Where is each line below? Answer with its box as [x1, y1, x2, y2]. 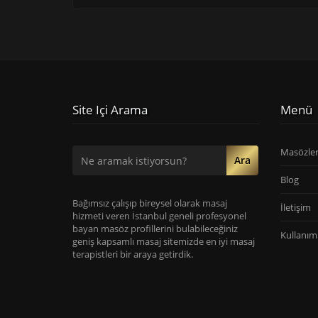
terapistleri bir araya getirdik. [72, 248, 193, 261]
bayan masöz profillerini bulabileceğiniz [72, 222, 238, 235]
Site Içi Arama [72, 102, 148, 118]
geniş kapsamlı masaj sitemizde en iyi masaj [72, 235, 255, 248]
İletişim [280, 201, 311, 214]
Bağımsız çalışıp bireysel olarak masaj [72, 197, 227, 209]
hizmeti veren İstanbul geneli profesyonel [72, 209, 246, 222]
